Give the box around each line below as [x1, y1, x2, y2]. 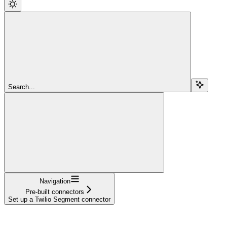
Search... [8, 83, 35, 91]
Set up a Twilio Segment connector [8, 195, 110, 203]
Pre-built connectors [25, 187, 84, 196]
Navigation [39, 177, 70, 185]
